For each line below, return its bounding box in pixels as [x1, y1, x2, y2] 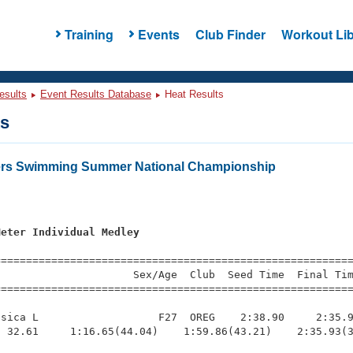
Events [137, 24, 180, 43]
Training [64, 24, 113, 43]
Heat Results [162, 88, 224, 100]
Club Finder [195, 24, 266, 43]
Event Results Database [40, 88, 151, 100]
